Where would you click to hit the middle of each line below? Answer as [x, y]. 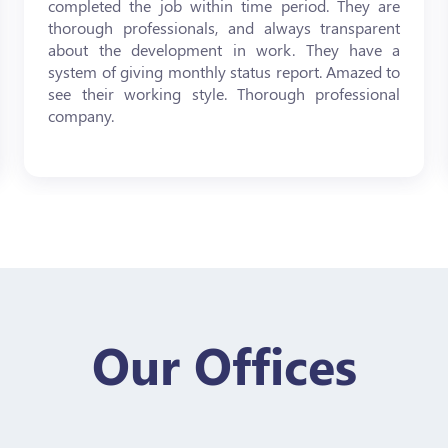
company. [81, 115]
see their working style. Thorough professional [224, 93]
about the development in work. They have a [224, 49]
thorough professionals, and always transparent [224, 27]
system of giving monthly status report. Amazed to [224, 71]
